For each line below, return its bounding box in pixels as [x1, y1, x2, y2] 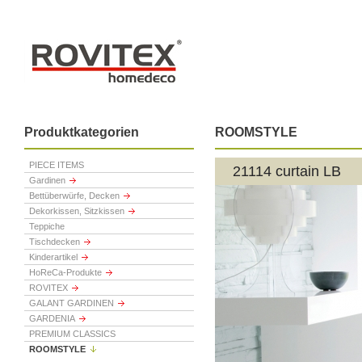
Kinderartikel [29, 252, 78, 262]
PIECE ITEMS [29, 160, 84, 170]
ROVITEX [29, 283, 68, 293]
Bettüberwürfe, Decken [29, 191, 120, 200]
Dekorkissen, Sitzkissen [29, 206, 124, 216]
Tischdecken [29, 237, 80, 246]
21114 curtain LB [233, 163, 341, 179]
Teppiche [29, 221, 65, 231]
